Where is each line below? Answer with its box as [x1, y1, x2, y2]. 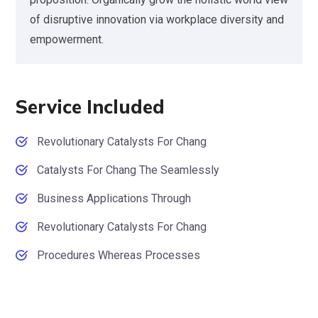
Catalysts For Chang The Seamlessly [37, 163, 219, 177]
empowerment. [30, 32, 104, 46]
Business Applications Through [37, 191, 191, 205]
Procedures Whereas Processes [37, 248, 200, 262]
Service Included [16, 94, 165, 119]
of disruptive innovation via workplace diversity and [30, 12, 284, 26]
